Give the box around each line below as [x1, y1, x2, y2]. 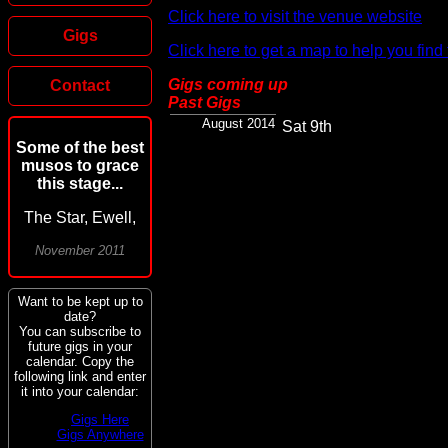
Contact [50, 77, 110, 94]
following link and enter [14, 369, 146, 384]
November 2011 [35, 243, 125, 258]
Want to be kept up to [17, 294, 143, 309]
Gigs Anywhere [56, 427, 144, 442]
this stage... [37, 175, 123, 192]
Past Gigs [168, 93, 241, 111]
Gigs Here [71, 412, 129, 427]
